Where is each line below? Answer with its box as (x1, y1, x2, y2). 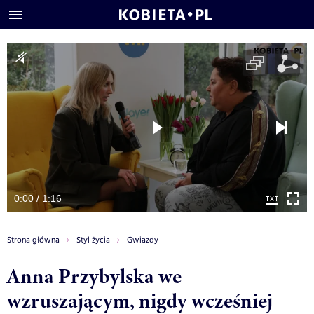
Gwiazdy (127, 233, 158, 246)
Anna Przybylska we (7, 261, 182, 291)
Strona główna (7, 233, 60, 246)
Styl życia (76, 233, 110, 246)
